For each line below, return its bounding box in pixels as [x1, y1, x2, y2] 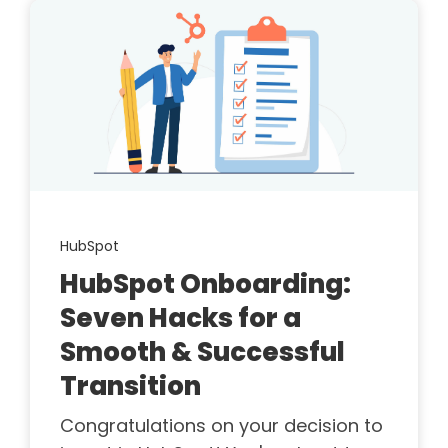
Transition [60, 368, 201, 405]
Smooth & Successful [60, 334, 345, 371]
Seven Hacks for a [60, 300, 301, 337]
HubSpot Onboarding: [60, 266, 351, 303]
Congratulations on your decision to [60, 413, 383, 439]
